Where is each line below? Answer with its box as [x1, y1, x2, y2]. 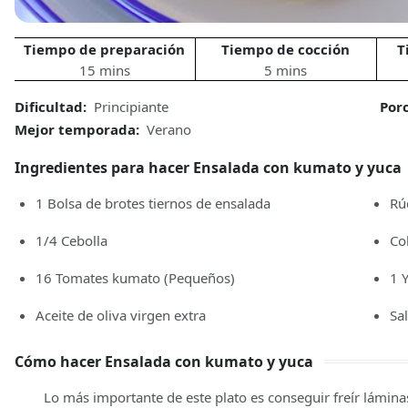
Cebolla [60, 231, 107, 250]
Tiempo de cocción [221, 40, 351, 59]
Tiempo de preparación [24, 40, 186, 59]
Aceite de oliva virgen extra [35, 306, 206, 325]
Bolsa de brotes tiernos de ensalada [46, 194, 270, 213]
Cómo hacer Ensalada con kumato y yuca [15, 352, 313, 372]
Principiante [94, 97, 168, 117]
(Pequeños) [163, 269, 235, 288]
